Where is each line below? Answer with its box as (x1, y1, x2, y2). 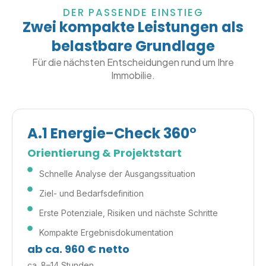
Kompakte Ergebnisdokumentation (39, 227, 174, 237)
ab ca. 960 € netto (27, 241, 129, 256)
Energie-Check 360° (47, 123, 197, 143)
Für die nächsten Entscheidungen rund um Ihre (32, 56, 234, 69)
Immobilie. (111, 69, 155, 82)
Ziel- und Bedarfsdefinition (39, 188, 144, 198)
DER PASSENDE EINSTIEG (62, 5, 204, 20)
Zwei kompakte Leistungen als (23, 17, 243, 37)
